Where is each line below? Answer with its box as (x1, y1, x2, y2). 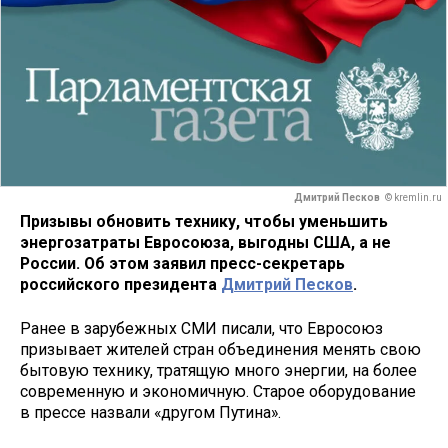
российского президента (20, 274, 221, 294)
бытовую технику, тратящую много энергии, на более (20, 361, 417, 381)
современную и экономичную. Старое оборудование (20, 382, 416, 402)
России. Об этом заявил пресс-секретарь (20, 253, 345, 273)
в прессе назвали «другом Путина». (20, 403, 281, 423)
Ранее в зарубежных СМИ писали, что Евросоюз (20, 319, 383, 339)
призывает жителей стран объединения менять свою (20, 340, 421, 360)
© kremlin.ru (385, 192, 442, 204)
